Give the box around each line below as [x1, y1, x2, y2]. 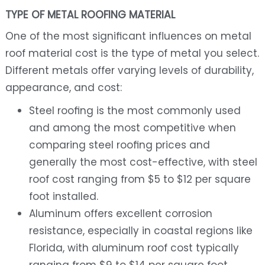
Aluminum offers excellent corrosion [28, 206, 212, 221]
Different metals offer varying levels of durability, [5, 63, 254, 78]
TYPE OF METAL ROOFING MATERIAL [5, 8, 175, 22]
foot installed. [28, 189, 98, 204]
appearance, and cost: [5, 80, 122, 95]
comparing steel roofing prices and [28, 138, 210, 153]
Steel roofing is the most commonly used [28, 104, 241, 118]
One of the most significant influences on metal [5, 29, 251, 44]
